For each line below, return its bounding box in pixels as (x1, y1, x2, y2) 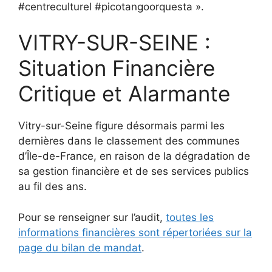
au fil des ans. (18, 180, 87, 193)
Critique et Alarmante (18, 81, 230, 107)
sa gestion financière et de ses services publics (18, 165, 249, 178)
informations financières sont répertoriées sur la (18, 226, 252, 239)
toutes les (166, 211, 214, 223)
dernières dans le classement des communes (18, 135, 240, 148)
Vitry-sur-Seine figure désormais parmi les (18, 120, 225, 132)
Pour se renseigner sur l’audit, (18, 211, 166, 223)
